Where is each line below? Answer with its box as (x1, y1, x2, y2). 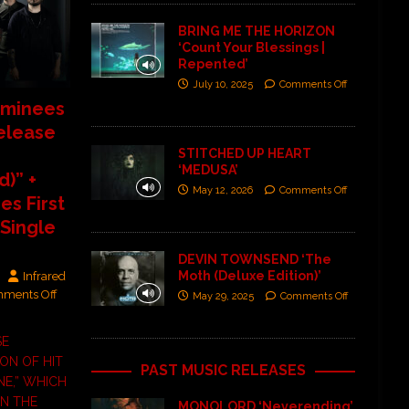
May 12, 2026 (192, 184, 253, 196)
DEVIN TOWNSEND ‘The (177, 251, 331, 267)
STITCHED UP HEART (177, 145, 311, 161)
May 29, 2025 (192, 289, 254, 302)
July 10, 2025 (192, 78, 253, 90)
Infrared (22, 269, 66, 284)
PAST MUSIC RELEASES (141, 361, 307, 379)
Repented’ (177, 56, 248, 71)
